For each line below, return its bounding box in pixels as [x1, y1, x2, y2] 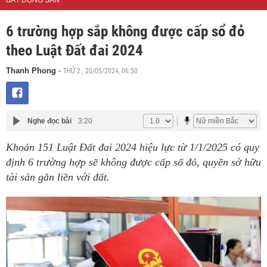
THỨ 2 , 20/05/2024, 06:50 [63, 66, 138, 76]
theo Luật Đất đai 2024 [6, 42, 143, 60]
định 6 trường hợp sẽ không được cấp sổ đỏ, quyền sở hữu [6, 156, 261, 169]
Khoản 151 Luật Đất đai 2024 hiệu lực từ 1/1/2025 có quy [6, 141, 259, 154]
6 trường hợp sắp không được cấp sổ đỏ [6, 23, 244, 41]
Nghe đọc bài [27, 116, 72, 125]
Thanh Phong [6, 66, 56, 76]
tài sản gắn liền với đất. [6, 171, 110, 184]
